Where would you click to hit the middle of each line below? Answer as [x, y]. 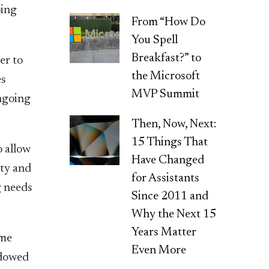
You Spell [155, 40]
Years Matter [164, 232]
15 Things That [170, 142]
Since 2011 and [170, 196]
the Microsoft [166, 76]
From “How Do [169, 22]
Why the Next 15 [174, 214]
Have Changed [168, 160]
